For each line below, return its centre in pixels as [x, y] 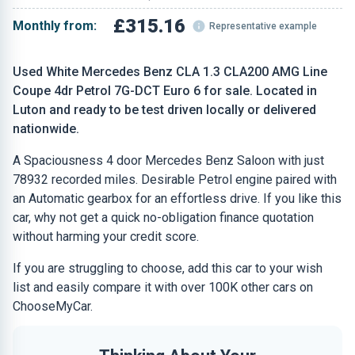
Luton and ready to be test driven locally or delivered [164, 110]
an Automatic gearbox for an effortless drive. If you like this [177, 198]
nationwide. [46, 129]
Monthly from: [55, 26]
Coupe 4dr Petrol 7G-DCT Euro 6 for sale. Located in [165, 91]
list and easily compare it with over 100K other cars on [163, 287]
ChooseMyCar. [53, 306]
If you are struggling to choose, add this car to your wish [168, 268]
